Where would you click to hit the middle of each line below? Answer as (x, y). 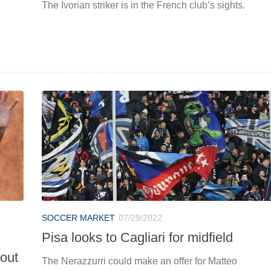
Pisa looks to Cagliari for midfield (137, 237)
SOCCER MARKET (78, 217)
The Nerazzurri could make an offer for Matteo (139, 261)
